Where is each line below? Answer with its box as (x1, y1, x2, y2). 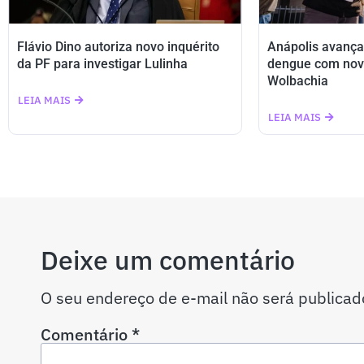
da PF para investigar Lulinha (17, 55, 188, 71)
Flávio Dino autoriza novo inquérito (17, 38, 219, 54)
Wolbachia (266, 72, 328, 89)
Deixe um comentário (41, 242, 295, 277)
